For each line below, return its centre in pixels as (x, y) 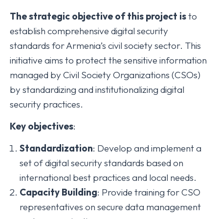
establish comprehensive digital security (89, 31)
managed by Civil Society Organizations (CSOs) (105, 75)
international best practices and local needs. (108, 178)
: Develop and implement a (147, 148)
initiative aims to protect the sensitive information (108, 60)
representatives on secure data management (110, 207)
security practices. (46, 104)
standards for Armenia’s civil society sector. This (105, 46)
